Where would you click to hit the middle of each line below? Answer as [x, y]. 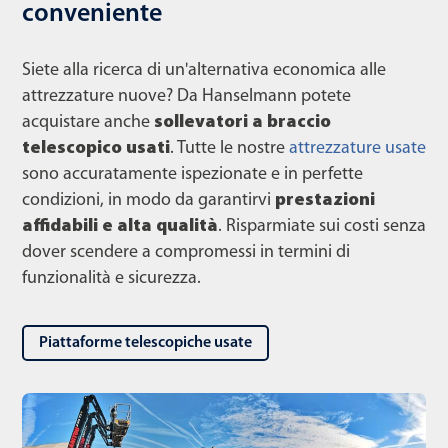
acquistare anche [88, 122]
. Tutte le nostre [229, 148]
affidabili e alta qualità [120, 226]
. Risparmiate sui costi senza [322, 226]
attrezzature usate [357, 148]
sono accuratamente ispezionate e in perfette [192, 174]
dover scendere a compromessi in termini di [186, 252]
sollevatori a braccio [242, 122]
